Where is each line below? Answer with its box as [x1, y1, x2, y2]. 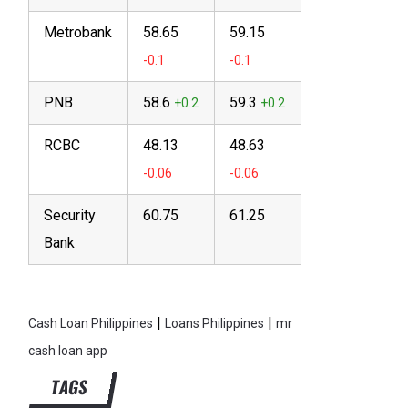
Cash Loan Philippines [28, 316, 153, 331]
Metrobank [44, 24, 112, 41]
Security [44, 207, 96, 224]
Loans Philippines [165, 316, 264, 331]
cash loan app [28, 343, 107, 358]
